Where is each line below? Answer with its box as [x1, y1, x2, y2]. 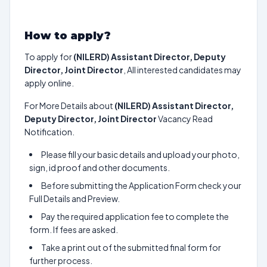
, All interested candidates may [123, 64, 241, 75]
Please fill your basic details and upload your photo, [41, 149, 240, 160]
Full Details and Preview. [29, 193, 120, 204]
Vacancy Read [157, 113, 213, 124]
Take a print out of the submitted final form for [41, 242, 221, 253]
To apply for [24, 51, 72, 62]
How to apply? [24, 29, 111, 42]
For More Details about [24, 100, 114, 111]
